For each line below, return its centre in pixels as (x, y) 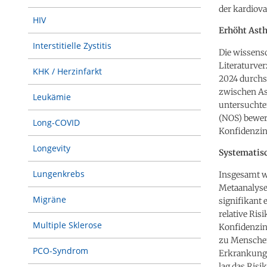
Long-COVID (56, 122)
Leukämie (52, 97)
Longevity (52, 148)
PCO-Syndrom (60, 251)
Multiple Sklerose (67, 225)
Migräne (49, 199)
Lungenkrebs (59, 174)
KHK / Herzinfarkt (67, 71)
